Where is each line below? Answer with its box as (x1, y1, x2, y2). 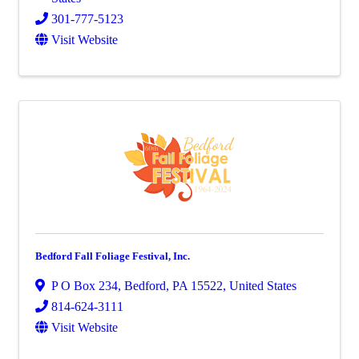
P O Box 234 (51, 279, 118, 292)
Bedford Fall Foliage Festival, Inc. (35, 250, 190, 262)
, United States (223, 279, 296, 292)
